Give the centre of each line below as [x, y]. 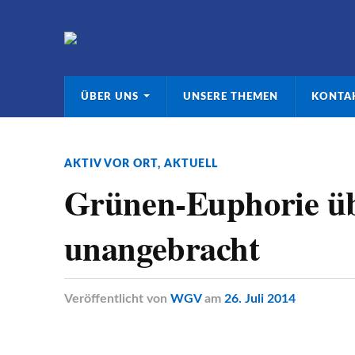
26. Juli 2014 [260, 299]
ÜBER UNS [109, 97]
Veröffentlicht [103, 299]
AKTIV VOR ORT [111, 164]
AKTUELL [191, 164]
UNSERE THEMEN [230, 97]
